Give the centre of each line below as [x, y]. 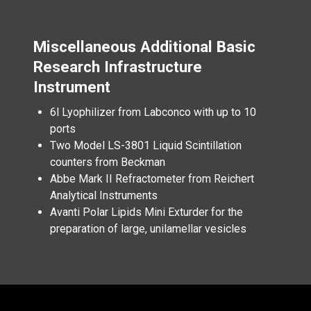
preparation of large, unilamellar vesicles [150, 229]
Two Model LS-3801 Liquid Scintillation [146, 145]
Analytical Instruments [104, 195]
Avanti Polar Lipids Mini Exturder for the [146, 212]
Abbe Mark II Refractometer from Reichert [152, 179]
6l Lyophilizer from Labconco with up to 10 [153, 112]
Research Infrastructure [118, 67]
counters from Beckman [108, 162]
